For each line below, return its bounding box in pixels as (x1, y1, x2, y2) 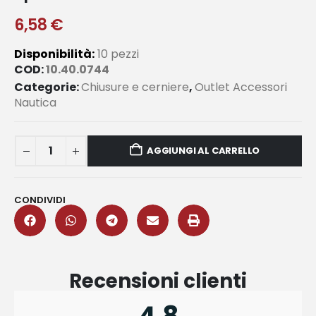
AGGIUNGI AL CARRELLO (147, 144, 260, 158)
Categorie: (14, 79, 81, 96)
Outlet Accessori (195, 79, 287, 96)
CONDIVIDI (14, 193, 66, 207)
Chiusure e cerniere (81, 79, 189, 96)
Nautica (14, 95, 56, 111)
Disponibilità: (14, 45, 95, 62)
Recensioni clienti (69, 267, 247, 296)
